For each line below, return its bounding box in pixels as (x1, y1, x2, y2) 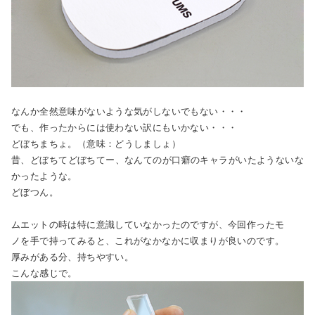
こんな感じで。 (11, 267, 77, 278)
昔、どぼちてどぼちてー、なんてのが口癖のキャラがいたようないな (11, 154, 304, 165)
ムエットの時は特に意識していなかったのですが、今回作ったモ (11, 219, 285, 230)
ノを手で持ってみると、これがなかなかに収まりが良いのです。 (11, 235, 285, 246)
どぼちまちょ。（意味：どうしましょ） (11, 138, 181, 149)
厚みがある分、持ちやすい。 (11, 251, 134, 262)
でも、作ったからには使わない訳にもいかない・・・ (11, 122, 238, 133)
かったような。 (11, 170, 77, 181)
